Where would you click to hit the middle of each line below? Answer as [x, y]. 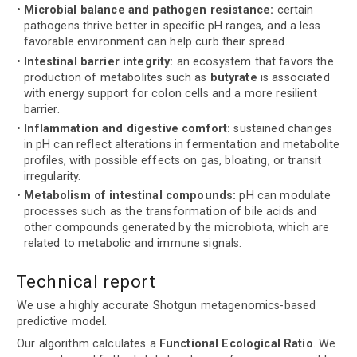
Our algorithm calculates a [88, 344]
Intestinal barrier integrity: [99, 61]
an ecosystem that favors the [253, 61]
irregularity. [52, 176]
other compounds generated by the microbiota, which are [177, 228]
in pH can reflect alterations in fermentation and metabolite [182, 144]
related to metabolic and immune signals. [133, 244]
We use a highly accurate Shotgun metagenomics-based [167, 305]
